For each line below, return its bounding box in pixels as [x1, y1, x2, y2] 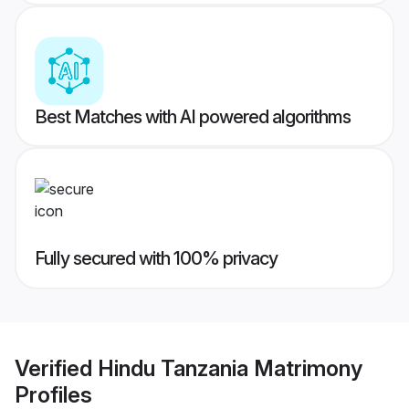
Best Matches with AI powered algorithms [35, 106, 351, 129]
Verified [15, 354, 98, 382]
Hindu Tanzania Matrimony [98, 354, 362, 382]
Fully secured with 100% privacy [35, 247, 278, 270]
